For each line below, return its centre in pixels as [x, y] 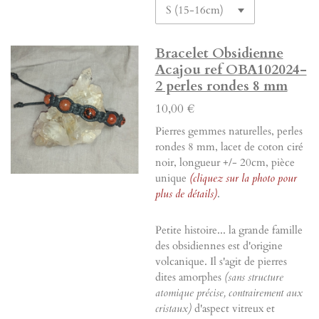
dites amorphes [189, 277]
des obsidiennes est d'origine [219, 246]
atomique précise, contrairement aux [229, 293]
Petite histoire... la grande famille [229, 230]
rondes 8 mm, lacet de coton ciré [229, 146]
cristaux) [173, 309]
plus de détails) [186, 193]
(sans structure [253, 277]
